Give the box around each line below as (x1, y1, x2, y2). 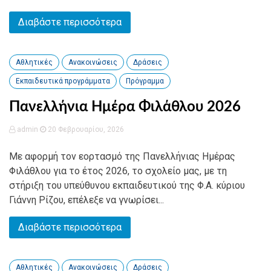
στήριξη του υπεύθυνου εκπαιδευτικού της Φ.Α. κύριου (9, 180, 245, 191)
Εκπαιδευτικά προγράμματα (16, 77, 110, 85)
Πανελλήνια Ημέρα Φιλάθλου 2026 (9, 100, 241, 114)
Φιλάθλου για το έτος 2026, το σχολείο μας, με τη (9, 165, 227, 177)
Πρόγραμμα (126, 77, 164, 85)
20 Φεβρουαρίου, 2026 (46, 125, 124, 134)
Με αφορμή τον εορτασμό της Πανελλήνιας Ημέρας (9, 151, 235, 162)
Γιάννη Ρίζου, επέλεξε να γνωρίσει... (9, 194, 164, 206)
